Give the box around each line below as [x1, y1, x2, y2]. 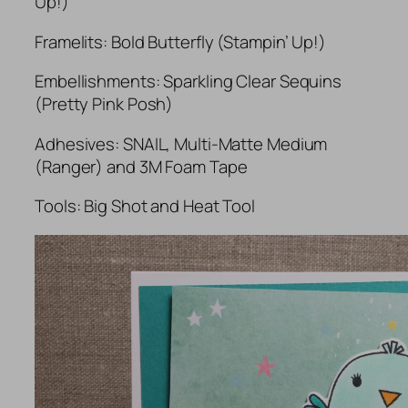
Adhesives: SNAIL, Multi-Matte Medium [35, 131, 328, 156]
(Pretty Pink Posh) [35, 92, 174, 117]
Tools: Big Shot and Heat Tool [35, 194, 256, 219]
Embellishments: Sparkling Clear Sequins [35, 69, 342, 94]
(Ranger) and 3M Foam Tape [35, 154, 248, 178]
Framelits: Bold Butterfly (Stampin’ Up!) [35, 29, 326, 54]
